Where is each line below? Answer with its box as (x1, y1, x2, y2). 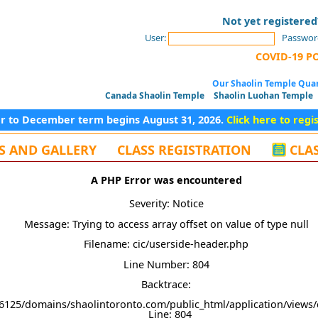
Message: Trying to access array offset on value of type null (23, 216, 309, 231)
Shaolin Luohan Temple (214, 89, 313, 102)
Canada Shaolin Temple (105, 89, 204, 102)
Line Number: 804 (123, 257, 209, 271)
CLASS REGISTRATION (117, 141, 251, 159)
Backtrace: (141, 277, 191, 291)
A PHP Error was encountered (90, 173, 242, 187)
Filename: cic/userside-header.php (84, 237, 248, 251)
